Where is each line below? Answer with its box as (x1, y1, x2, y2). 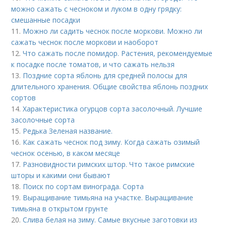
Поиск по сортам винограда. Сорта (23, 182, 144, 191)
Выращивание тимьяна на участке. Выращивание (23, 193, 194, 202)
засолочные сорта (11, 115, 75, 125)
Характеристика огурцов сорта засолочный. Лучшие (23, 104, 203, 114)
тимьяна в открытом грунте (11, 204, 108, 213)
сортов (11, 93, 36, 102)
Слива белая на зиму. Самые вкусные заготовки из (23, 215, 198, 224)
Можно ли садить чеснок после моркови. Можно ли (23, 26, 203, 36)
